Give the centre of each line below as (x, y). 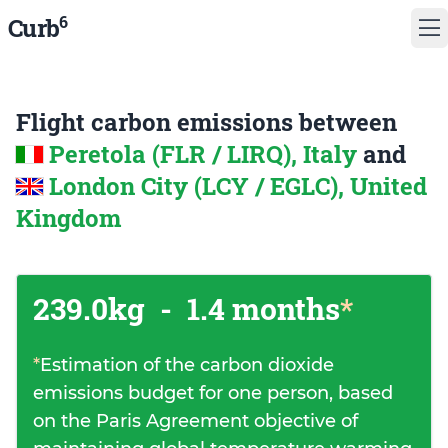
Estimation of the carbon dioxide (187, 365)
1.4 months (260, 308)
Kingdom (68, 218)
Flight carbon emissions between (206, 122)
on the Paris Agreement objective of (195, 421)
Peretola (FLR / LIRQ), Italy (206, 154)
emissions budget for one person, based (213, 393)
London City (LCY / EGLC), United (238, 186)
